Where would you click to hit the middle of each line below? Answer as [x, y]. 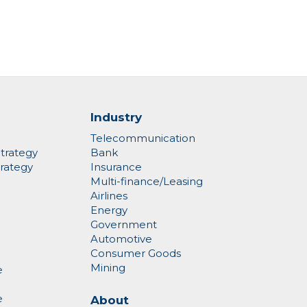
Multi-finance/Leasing [147, 182]
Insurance [116, 167]
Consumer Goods [136, 254]
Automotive [122, 239]
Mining [108, 268]
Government [124, 225]
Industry [116, 117]
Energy [109, 210]
